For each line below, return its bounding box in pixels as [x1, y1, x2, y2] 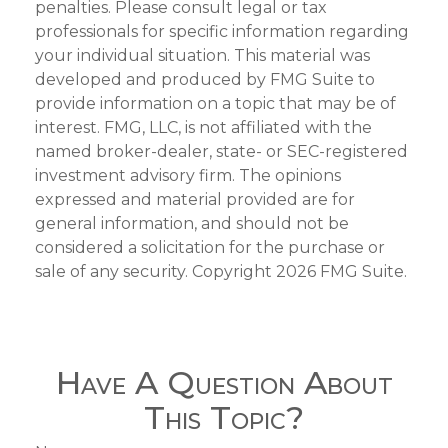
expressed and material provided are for [35, 189, 355, 209]
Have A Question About [55, 362, 393, 402]
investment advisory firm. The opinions [35, 165, 341, 185]
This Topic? [144, 397, 304, 437]
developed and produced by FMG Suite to [35, 69, 375, 89]
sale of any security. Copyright [35, 261, 276, 281]
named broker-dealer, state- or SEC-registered [35, 141, 408, 161]
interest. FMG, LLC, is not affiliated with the [35, 117, 372, 137]
